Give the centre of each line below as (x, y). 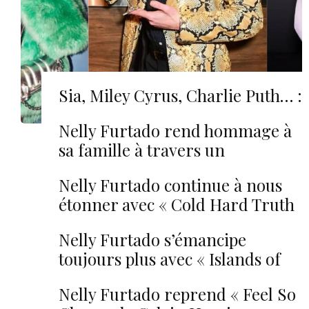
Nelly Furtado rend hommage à (175, 130)
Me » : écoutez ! (115, 278)
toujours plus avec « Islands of (170, 259)
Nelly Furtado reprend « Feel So (177, 294)
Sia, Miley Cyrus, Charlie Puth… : (180, 95)
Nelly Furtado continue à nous (170, 185)
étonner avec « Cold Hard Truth (177, 204)
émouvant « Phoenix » (140, 169)
